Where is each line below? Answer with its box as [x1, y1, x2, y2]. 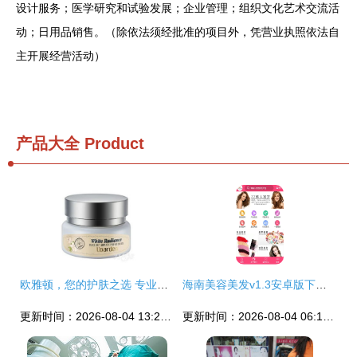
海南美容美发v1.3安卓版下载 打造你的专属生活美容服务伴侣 [316, 278, 327, 291]
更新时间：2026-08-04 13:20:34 [160, 310, 171, 323]
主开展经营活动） [16, 49, 105, 62]
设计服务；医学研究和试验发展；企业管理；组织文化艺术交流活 [16, 2, 339, 14]
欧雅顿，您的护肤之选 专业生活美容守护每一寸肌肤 [157, 278, 168, 291]
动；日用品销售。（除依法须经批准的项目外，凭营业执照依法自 [16, 25, 339, 38]
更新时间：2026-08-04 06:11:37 [323, 310, 334, 323]
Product [80, 135, 144, 152]
